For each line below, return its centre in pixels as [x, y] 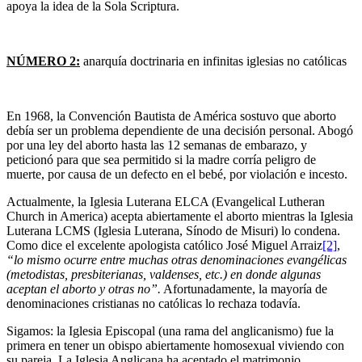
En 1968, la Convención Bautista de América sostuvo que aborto [171, 116]
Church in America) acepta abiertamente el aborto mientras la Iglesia [180, 217]
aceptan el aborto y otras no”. [84, 289]
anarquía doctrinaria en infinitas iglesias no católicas [213, 61]
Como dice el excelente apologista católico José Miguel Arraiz [164, 246]
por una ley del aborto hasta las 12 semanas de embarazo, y [157, 145]
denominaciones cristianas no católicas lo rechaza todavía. [154, 304]
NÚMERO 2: [43, 61]
